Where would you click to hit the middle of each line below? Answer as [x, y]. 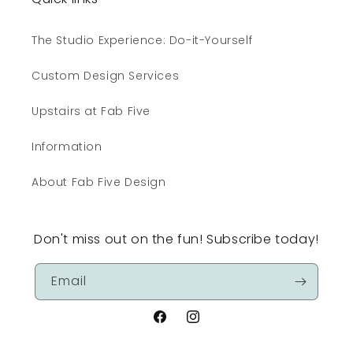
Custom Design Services [106, 76]
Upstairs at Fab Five [91, 111]
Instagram [216, 325]
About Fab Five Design [99, 182]
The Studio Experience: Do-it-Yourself [142, 41]
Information [67, 147]
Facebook [182, 325]
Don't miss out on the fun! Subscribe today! [176, 240]
